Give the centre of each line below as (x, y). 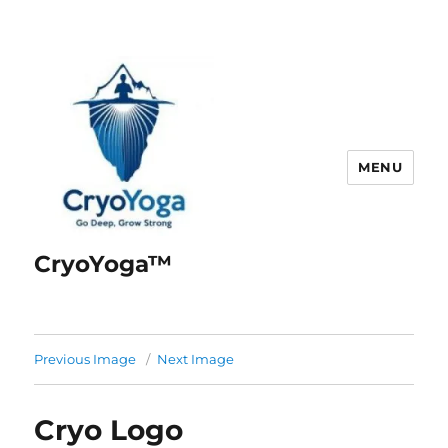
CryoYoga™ (103, 264)
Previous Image (85, 359)
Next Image (196, 359)
